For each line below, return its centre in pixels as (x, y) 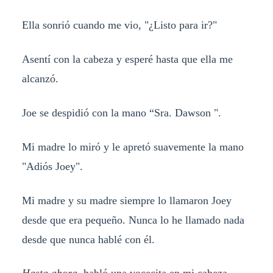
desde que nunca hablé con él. (88, 239)
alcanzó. (40, 78)
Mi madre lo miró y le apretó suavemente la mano (133, 147)
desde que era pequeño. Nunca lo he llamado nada (133, 220)
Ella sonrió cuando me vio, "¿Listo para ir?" (119, 25)
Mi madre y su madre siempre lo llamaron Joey (126, 200)
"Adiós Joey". (52, 166)
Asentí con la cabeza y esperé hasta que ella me (127, 59)
